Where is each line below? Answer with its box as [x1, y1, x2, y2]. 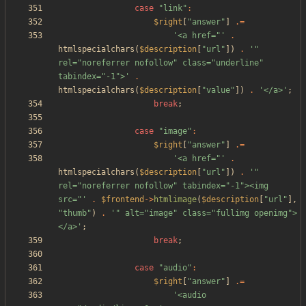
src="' [58, 195, 87, 205]
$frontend [101, 195, 144, 205]
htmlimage [154, 195, 197, 205]
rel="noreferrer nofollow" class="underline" [58, 58, 264, 68]
